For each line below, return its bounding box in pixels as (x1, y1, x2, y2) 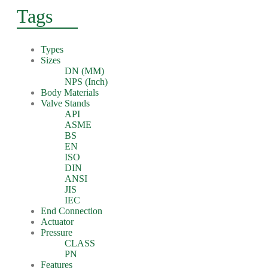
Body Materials (41, 87, 99, 98)
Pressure (41, 227, 72, 237)
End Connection (41, 206, 102, 216)
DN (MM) (65, 66, 104, 76)
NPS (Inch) (65, 77, 108, 87)
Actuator (41, 217, 74, 227)
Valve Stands (41, 98, 90, 108)
